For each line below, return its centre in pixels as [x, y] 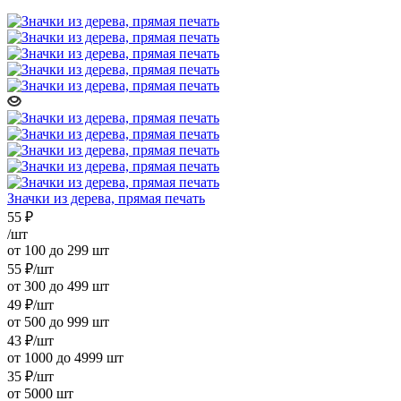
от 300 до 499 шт [58, 286]
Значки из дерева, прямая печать [106, 198]
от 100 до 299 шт [58, 250]
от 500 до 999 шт [58, 321]
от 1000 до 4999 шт [65, 357]
